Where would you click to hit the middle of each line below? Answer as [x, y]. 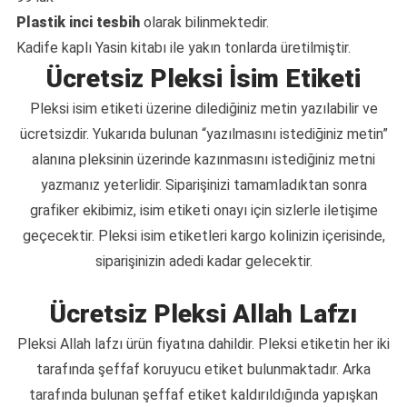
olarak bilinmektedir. [204, 23]
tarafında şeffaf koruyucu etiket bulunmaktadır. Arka [203, 370]
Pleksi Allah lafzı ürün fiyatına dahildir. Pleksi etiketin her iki [203, 344]
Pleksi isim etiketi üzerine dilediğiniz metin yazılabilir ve [203, 109]
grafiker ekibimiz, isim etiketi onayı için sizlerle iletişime [203, 211]
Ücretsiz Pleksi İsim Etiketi [203, 79]
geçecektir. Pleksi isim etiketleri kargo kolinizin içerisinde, [203, 236]
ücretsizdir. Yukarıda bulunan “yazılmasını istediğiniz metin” [203, 134]
